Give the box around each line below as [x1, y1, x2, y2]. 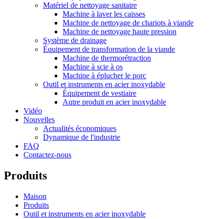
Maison [23, 192, 46, 200]
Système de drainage [43, 36, 107, 44]
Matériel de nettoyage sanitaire [43, 1, 137, 9]
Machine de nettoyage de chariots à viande [63, 19, 194, 27]
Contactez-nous [23, 151, 71, 159]
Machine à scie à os [63, 63, 123, 71]
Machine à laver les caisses [63, 10, 145, 18]
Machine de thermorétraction [63, 54, 151, 62]
